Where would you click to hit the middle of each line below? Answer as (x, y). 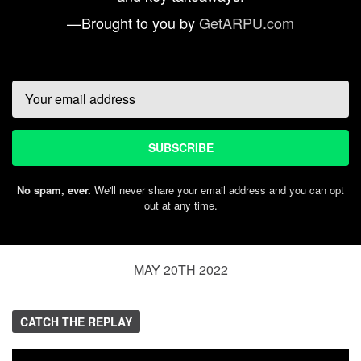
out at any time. (180, 205)
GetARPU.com (247, 22)
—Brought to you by (133, 22)
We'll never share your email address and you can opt (218, 189)
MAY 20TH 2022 (180, 269)
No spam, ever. (54, 189)
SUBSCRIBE (180, 147)
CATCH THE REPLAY (76, 321)
